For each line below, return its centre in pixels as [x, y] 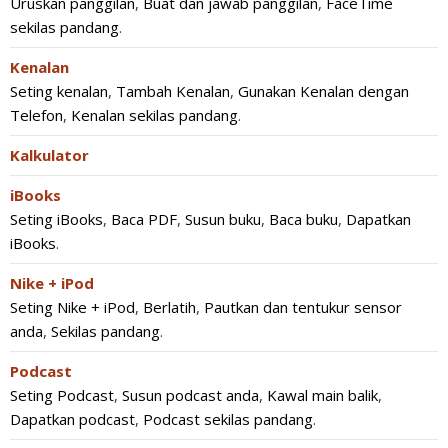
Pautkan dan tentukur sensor [303, 307]
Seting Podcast [62, 395]
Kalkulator [49, 155]
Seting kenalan [59, 91]
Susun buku [223, 219]
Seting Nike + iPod [72, 307]
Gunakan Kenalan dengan [323, 91]
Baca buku [303, 219]
